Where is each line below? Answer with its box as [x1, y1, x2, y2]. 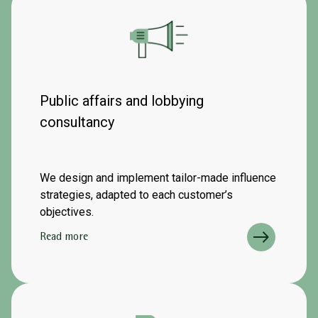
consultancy [40, 114, 114, 131]
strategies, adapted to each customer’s [40, 188, 233, 202]
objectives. [40, 205, 94, 219]
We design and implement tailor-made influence [40, 171, 276, 185]
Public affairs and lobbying [40, 92, 204, 109]
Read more [40, 232, 88, 243]
